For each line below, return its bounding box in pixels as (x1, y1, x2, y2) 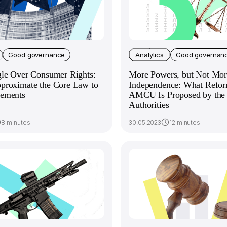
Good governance (8, 50, 65, 59)
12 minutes (169, 119, 200, 126)
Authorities (129, 100, 169, 110)
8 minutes (1, 119, 30, 126)
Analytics (135, 50, 164, 59)
